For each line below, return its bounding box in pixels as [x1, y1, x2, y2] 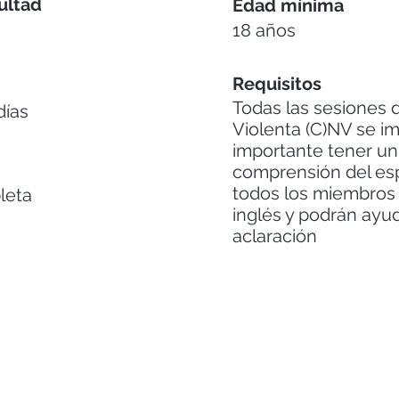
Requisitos [232, 73, 322, 94]
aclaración [232, 225, 317, 247]
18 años [232, 20, 296, 41]
